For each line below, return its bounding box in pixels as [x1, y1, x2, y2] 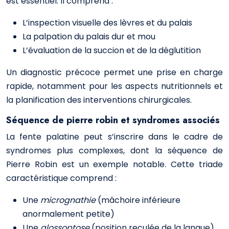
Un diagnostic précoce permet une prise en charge [6, 66, 223, 78]
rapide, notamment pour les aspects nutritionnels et [6, 80, 223, 92]
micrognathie [40, 194, 98, 206]
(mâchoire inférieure [98, 194, 180, 206]
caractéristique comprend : [6, 172, 117, 184]
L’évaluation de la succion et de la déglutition [22, 44, 201, 56]
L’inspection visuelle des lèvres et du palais [22, 17, 192, 29]
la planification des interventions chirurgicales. [6, 94, 192, 106]
